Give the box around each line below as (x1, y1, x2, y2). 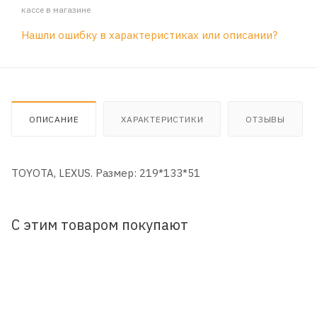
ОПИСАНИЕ (29, 113, 79, 125)
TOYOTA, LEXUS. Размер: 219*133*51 (11, 166, 200, 180)
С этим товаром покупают (11, 215, 188, 234)
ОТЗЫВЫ (246, 113, 286, 125)
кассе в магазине (21, 4, 91, 15)
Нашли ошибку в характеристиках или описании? (21, 28, 277, 42)
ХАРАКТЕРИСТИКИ (121, 113, 204, 125)
